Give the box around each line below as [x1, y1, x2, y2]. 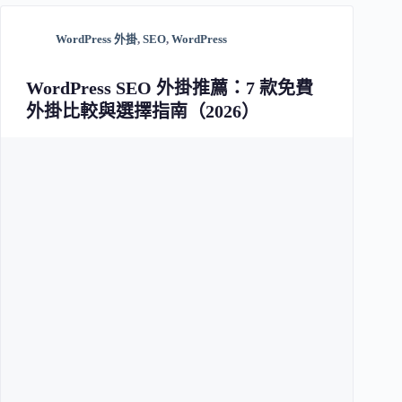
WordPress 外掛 [55, 32, 137, 47]
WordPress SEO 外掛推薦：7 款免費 [26, 78, 313, 99]
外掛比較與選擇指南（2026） [26, 101, 259, 122]
